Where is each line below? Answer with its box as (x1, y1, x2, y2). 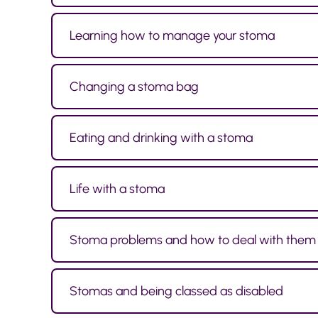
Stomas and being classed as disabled (70, 283, 283, 299)
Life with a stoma (70, 180, 165, 197)
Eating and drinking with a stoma (70, 129, 253, 146)
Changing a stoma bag (70, 78, 199, 94)
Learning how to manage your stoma (70, 27, 275, 43)
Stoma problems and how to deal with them (70, 231, 316, 248)
